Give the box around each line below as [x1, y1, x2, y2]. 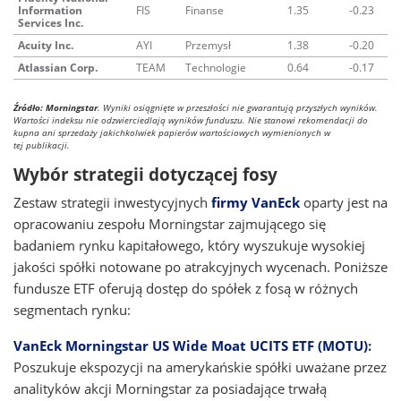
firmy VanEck [211, 193, 300, 211]
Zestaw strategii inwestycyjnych [13, 193, 211, 211]
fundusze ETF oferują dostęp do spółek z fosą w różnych [13, 279, 358, 297]
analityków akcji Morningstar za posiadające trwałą [13, 380, 327, 397]
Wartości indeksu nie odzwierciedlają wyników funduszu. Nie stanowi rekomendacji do [13, 114, 368, 126]
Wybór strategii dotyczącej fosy [13, 163, 277, 186]
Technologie [185, 60, 246, 75]
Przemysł [185, 38, 231, 53]
